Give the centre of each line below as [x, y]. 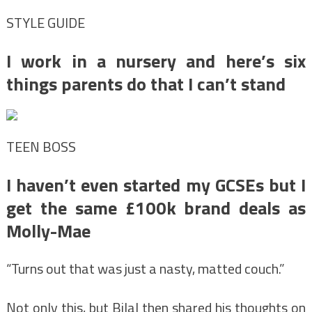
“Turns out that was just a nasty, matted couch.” [145, 269]
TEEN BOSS [41, 147]
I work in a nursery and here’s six [156, 61]
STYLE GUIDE [45, 23]
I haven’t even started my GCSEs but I [156, 185]
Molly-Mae [48, 231]
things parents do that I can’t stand [146, 84]
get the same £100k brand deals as [156, 208]
